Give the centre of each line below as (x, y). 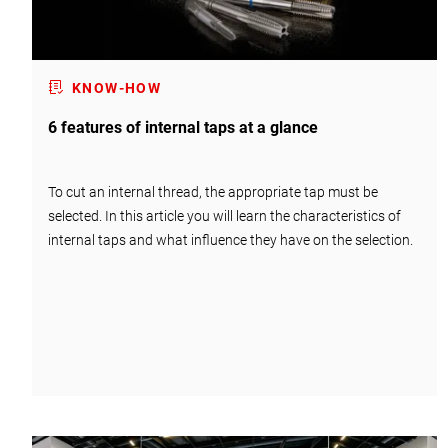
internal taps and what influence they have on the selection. (230, 239)
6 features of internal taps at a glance (183, 127)
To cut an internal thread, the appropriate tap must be (213, 191)
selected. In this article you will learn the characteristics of (224, 215)
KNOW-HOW (117, 87)
